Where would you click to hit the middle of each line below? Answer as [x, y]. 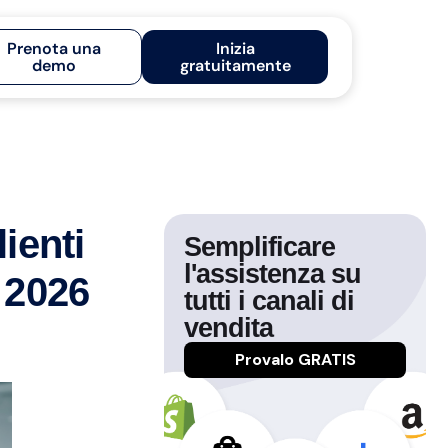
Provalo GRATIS [295, 359]
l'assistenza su [272, 274]
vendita [228, 328]
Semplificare [259, 247]
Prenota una [54, 48]
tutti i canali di [269, 301]
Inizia [235, 48]
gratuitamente [235, 65]
